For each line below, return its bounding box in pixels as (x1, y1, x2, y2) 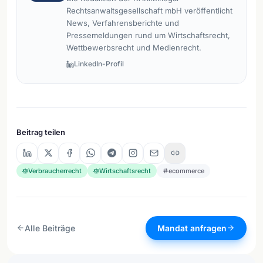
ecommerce (168, 166, 204, 175)
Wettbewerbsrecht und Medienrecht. (66, 43, 201, 52)
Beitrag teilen (16, 127, 65, 137)
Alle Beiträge (25, 222, 75, 233)
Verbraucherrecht (28, 166, 82, 175)
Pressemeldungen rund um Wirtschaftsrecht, (66, 31, 230, 40)
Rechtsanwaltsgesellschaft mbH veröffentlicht (66, 6, 232, 15)
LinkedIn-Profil (74, 59, 124, 68)
